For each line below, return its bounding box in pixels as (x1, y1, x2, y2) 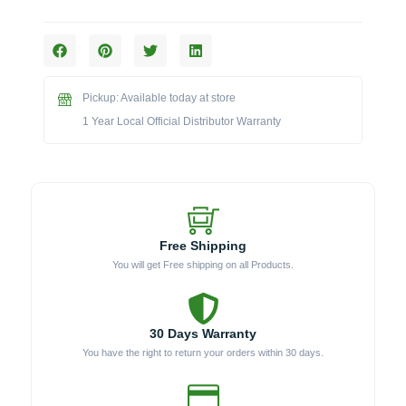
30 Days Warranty (150, 326, 256, 342)
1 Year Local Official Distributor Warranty (82, 115, 281, 129)
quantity (43, 114, 94, 130)
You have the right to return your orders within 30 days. (82, 347, 324, 359)
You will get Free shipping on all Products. (112, 259, 294, 271)
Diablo (43, 76, 82, 92)
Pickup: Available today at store (82, 92, 236, 105)
